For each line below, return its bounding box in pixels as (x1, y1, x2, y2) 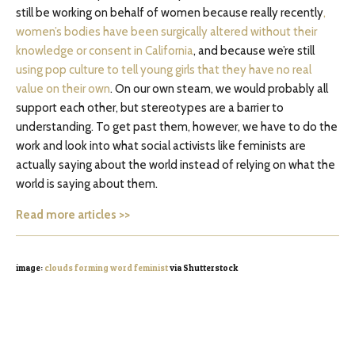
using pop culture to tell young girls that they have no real (16, 63, 311, 77)
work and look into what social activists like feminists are (16, 139, 306, 153)
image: (16, 263, 44, 273)
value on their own (16, 82, 110, 96)
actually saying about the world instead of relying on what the (16, 158, 335, 172)
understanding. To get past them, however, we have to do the (16, 120, 338, 134)
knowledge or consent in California (16, 44, 193, 58)
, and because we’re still (193, 44, 315, 58)
